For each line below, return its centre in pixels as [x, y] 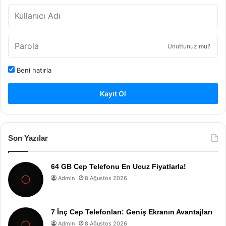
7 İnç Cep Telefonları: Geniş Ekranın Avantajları [132, 212]
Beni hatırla [33, 70]
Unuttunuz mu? [189, 46]
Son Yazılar [28, 138]
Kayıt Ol [113, 94]
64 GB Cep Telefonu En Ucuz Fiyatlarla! [119, 166]
